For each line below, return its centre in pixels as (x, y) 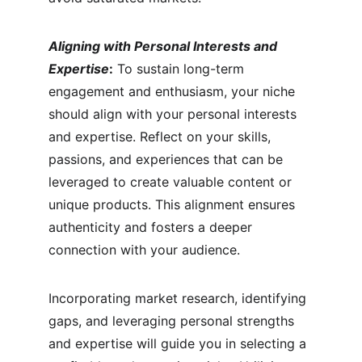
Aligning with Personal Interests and (164, 46)
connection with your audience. (144, 250)
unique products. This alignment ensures (174, 204)
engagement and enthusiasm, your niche (174, 91)
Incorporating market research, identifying (179, 298)
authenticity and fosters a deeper (152, 227)
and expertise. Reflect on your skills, (162, 137)
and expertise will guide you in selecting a (179, 343)
